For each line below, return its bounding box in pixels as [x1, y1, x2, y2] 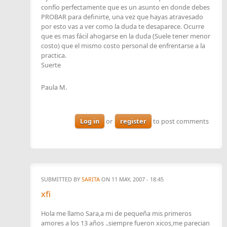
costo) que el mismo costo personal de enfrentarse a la [41, 41, 205, 51]
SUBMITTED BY [41, 175, 82, 183]
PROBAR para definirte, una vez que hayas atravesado [41, 12, 203, 22]
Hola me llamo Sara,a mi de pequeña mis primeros [41, 208, 192, 218]
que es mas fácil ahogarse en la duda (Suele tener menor [41, 31, 210, 41]
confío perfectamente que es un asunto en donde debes [41, 3, 210, 12]
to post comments [152, 117, 209, 126]
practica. [41, 51, 66, 60]
